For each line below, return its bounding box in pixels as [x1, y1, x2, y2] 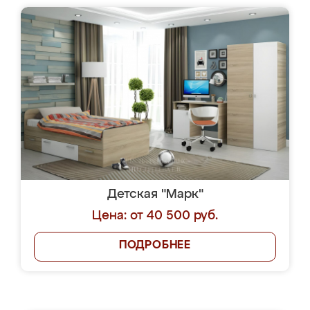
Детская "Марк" [107, 188, 203, 201]
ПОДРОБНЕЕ [118, 240, 192, 251]
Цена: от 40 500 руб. [92, 210, 218, 222]
